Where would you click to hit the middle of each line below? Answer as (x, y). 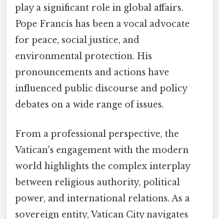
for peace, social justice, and (77, 40)
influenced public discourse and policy (101, 89)
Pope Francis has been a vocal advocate (102, 24)
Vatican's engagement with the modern (102, 150)
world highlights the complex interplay (103, 166)
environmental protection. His (84, 56)
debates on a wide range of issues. (89, 105)
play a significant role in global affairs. (99, 8)
